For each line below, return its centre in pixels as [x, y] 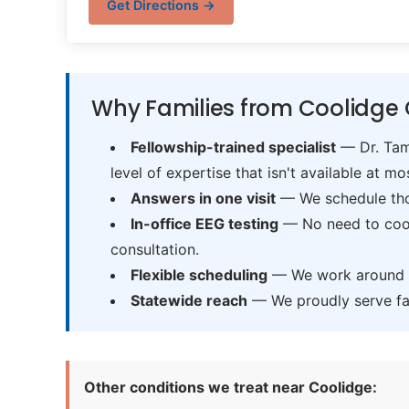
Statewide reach [189, 300]
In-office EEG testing [204, 224]
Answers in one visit [203, 198]
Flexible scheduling [199, 275]
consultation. [154, 249]
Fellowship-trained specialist [233, 147]
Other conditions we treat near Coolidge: [231, 387]
